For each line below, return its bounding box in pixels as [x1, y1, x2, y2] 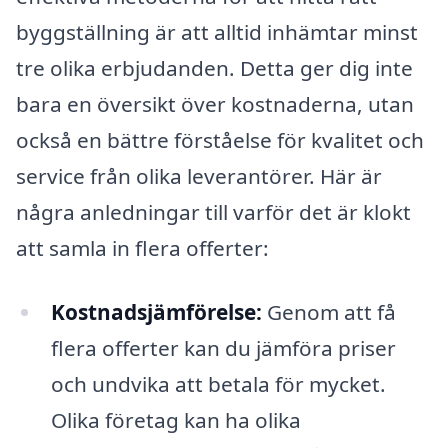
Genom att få [261, 297, 396, 326]
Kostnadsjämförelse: [50, 297, 262, 326]
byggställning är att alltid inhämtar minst [16, 18, 418, 47]
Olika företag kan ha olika [50, 405, 301, 434]
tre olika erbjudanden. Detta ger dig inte [16, 54, 413, 83]
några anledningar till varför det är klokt [16, 198, 411, 227]
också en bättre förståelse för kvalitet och [16, 126, 424, 155]
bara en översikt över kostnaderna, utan [16, 90, 414, 119]
